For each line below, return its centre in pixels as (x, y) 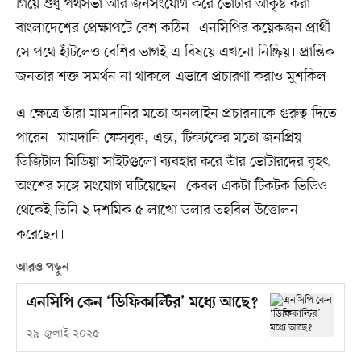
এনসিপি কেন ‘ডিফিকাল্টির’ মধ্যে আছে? (142, 304)
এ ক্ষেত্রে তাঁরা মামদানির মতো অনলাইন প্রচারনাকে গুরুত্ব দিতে (176, 114)
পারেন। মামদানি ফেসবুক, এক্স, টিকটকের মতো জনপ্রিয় (158, 138)
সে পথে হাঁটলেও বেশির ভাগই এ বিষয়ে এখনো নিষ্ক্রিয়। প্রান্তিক (175, 53)
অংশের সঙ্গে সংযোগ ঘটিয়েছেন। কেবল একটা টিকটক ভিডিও (171, 187)
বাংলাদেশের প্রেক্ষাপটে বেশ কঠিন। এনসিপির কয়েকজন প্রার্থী (173, 29)
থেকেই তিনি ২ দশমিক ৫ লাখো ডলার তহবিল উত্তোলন (157, 211)
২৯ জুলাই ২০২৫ (62, 334)
